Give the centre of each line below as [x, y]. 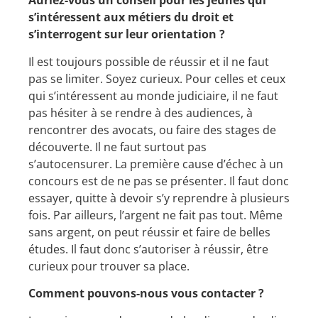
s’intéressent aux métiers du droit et [131, 17]
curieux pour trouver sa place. [109, 266]
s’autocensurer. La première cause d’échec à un [156, 164]
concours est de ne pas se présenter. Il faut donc [159, 181]
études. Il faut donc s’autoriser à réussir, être [148, 249]
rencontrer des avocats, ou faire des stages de [152, 130]
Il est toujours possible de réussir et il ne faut [149, 61]
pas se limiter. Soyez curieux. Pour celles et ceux [157, 78]
